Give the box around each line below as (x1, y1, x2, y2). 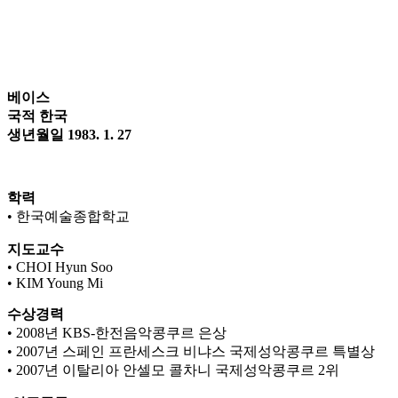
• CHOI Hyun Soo (7, 259, 113, 275)
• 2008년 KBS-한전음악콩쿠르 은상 (7, 325, 227, 341)
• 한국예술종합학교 (7, 209, 130, 225)
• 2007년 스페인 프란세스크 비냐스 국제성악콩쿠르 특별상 (7, 344, 375, 360)
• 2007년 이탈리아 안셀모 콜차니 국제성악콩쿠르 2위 (7, 362, 339, 378)
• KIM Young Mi (7, 275, 103, 291)
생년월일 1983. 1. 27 (7, 127, 131, 143)
